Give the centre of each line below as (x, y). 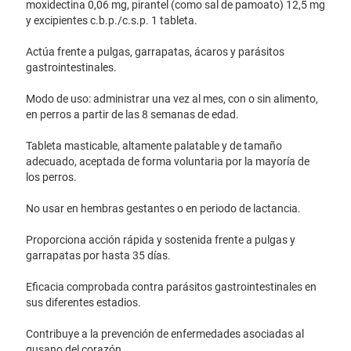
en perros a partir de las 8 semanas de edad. (132, 114)
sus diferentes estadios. (83, 302)
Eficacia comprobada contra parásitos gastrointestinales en (171, 287)
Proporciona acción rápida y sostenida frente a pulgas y (161, 240)
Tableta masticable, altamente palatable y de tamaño (154, 146)
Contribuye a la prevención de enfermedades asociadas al (165, 334)
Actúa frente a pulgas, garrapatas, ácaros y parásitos (155, 52)
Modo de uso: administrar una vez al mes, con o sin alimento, (172, 99)
